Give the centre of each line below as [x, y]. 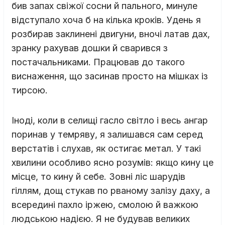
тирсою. [30, 90]
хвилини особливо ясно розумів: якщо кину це [113, 162]
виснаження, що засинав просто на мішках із [110, 76]
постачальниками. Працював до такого [98, 62]
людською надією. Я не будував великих [101, 218]
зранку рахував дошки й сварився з [90, 48]
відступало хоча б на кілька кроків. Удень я [106, 20]
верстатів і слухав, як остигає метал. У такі [106, 148]
